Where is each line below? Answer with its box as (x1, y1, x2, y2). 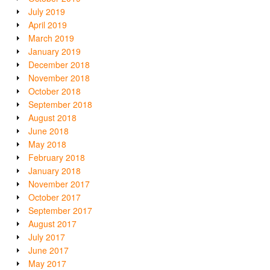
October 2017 (28, 191, 81, 204)
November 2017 (28, 178, 90, 190)
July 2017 (28, 231, 65, 243)
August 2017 (28, 218, 77, 230)
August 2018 (28, 111, 77, 124)
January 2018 (28, 165, 81, 177)
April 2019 (28, 19, 67, 31)
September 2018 (28, 98, 92, 111)
